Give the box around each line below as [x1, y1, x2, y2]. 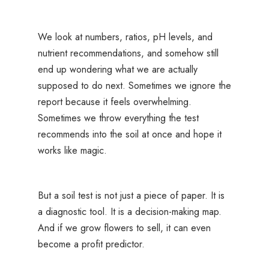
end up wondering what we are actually [37, 62, 198, 77]
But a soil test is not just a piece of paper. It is [37, 189, 225, 203]
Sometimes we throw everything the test [37, 111, 199, 125]
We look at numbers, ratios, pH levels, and [37, 30, 213, 44]
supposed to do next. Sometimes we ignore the [37, 79, 231, 93]
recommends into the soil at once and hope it [37, 127, 222, 142]
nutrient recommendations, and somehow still [37, 46, 219, 61]
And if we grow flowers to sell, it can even [37, 221, 211, 235]
